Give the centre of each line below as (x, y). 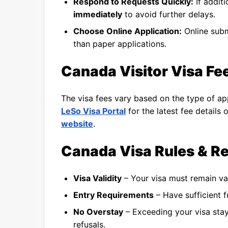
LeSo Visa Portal (93, 111)
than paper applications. (120, 44)
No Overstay (98, 212)
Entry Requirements (113, 195)
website (77, 124)
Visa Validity (97, 178)
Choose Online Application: (127, 31)
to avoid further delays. (169, 14)
